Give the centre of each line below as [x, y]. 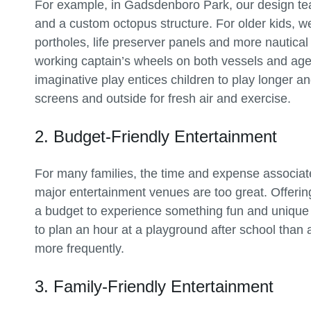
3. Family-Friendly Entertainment [154, 286]
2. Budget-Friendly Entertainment [156, 136]
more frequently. [79, 248]
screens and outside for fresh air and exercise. [163, 98]
